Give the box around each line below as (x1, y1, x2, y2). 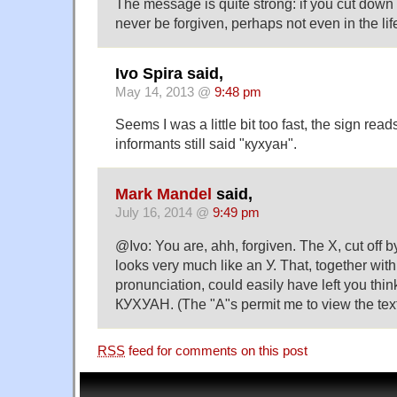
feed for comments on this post (125, 343, 307, 358)
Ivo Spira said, (115, 64, 223, 82)
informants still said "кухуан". (115, 136, 297, 152)
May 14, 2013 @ (115, 84, 214, 99)
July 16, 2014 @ (115, 205, 213, 220)
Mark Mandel (115, 184, 212, 203)
